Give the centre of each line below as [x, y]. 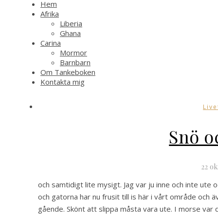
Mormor [73, 53]
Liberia [71, 23]
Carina [51, 43]
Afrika [50, 14]
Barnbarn [75, 62]
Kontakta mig [63, 82]
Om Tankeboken [68, 72]
